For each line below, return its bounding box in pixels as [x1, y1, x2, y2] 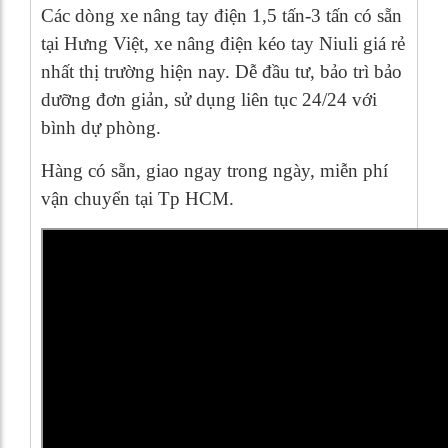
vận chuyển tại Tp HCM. [41, 188, 234, 209]
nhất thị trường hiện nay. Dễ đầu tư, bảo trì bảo [41, 61, 402, 82]
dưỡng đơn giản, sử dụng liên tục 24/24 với [41, 89, 377, 110]
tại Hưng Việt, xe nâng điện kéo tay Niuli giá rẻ [41, 33, 405, 54]
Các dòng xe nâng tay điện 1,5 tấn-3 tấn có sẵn [41, 5, 402, 26]
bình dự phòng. [41, 117, 161, 138]
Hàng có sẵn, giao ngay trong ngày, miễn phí [41, 160, 388, 181]
